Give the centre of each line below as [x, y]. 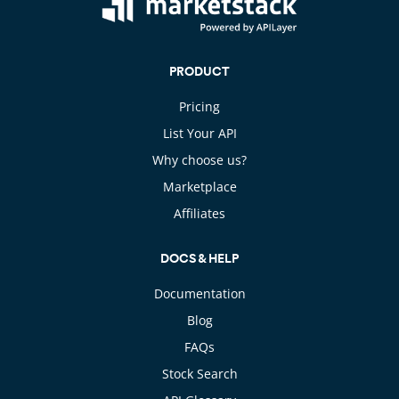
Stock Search [199, 373]
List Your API [199, 133]
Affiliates [199, 213]
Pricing [199, 106]
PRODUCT [199, 71]
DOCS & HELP [199, 258]
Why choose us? [199, 159]
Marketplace [199, 186]
